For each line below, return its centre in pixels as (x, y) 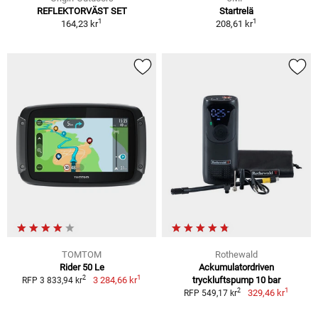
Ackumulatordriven (236, 267)
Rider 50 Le (82, 267)
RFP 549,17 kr (211, 293)
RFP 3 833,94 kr (53, 280)
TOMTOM (82, 254)
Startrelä (236, 11)
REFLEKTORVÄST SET (82, 11)
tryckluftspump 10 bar (236, 280)
